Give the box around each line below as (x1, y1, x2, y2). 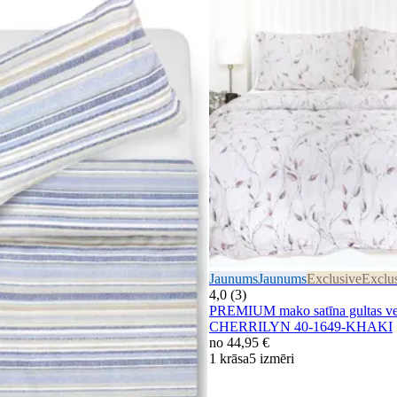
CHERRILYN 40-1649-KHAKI (209, 319, 393, 335)
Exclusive (307, 271, 362, 287)
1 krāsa (209, 351, 249, 367)
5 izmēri (249, 351, 294, 367)
